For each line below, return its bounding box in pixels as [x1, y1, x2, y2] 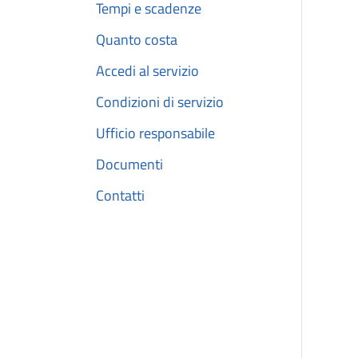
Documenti [96, 153, 163, 176]
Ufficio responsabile [96, 122, 215, 145]
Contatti [96, 185, 145, 207]
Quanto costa [96, 29, 177, 51]
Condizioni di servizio [96, 91, 224, 113]
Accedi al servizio [96, 60, 199, 82]
